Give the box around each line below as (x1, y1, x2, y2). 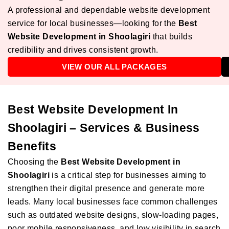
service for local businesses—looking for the (8, 19, 178, 28)
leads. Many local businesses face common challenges (8, 197, 218, 206)
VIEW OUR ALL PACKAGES (62, 62, 167, 71)
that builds (150, 32, 193, 41)
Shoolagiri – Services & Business (8, 121, 200, 134)
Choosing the (8, 157, 61, 166)
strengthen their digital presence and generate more (8, 184, 205, 193)
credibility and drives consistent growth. (8, 45, 158, 54)
